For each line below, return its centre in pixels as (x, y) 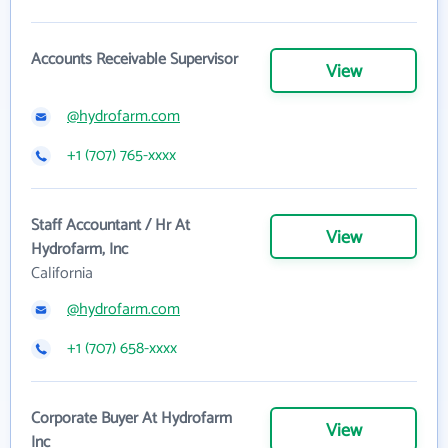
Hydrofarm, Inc (79, 249)
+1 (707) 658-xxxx (122, 348)
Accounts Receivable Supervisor (134, 59)
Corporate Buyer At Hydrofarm (131, 418)
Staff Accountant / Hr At (110, 225)
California (62, 273)
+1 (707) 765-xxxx (121, 155)
